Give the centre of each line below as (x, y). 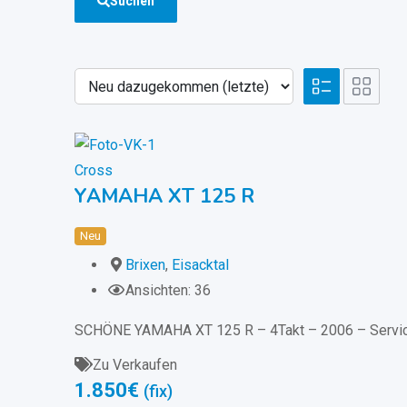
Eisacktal (200, 264)
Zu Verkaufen (135, 364)
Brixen (145, 264)
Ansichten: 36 (168, 290)
